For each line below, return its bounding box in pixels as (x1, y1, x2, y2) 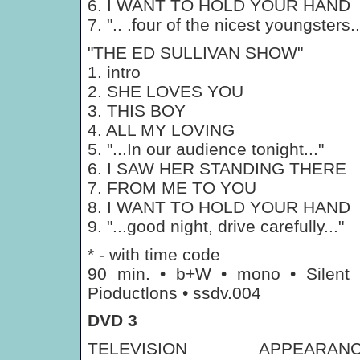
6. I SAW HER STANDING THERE (88, 159, 346, 178)
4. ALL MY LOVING (88, 121, 235, 139)
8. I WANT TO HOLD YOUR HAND (88, 198, 350, 216)
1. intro (88, 63, 141, 81)
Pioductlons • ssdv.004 (88, 284, 261, 302)
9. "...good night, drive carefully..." (88, 217, 344, 235)
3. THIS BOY (88, 101, 186, 120)
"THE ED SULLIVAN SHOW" (88, 43, 303, 62)
